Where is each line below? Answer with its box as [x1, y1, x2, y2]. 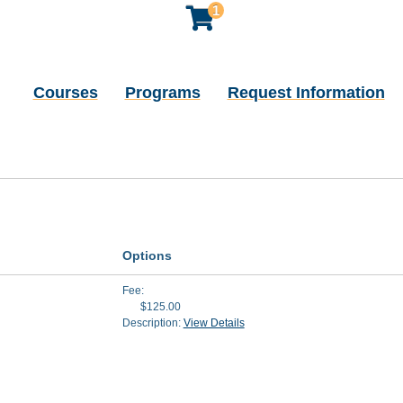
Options [121, 248, 172, 263]
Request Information [227, 84, 385, 102]
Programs [124, 84, 201, 102]
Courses [32, 84, 98, 102]
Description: [121, 317, 184, 329]
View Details [183, 317, 245, 329]
